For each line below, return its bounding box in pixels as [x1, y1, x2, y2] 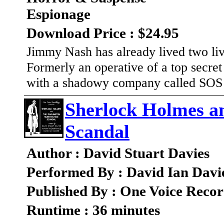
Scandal [65, 121, 129, 142]
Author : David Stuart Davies [26, 145, 209, 161]
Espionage [26, 6, 90, 22]
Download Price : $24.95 [26, 25, 179, 41]
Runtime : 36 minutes [26, 202, 160, 218]
